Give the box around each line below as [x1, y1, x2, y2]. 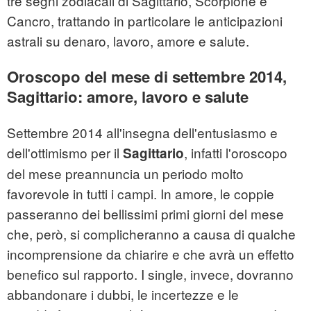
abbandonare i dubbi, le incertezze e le [7, 284, 239, 303]
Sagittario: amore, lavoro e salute [7, 85, 249, 108]
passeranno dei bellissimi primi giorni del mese [7, 203, 284, 223]
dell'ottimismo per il [7, 142, 123, 162]
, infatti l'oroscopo [184, 142, 287, 162]
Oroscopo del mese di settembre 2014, [7, 65, 287, 87]
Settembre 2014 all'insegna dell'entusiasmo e [7, 122, 278, 142]
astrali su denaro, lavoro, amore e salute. [7, 31, 249, 51]
